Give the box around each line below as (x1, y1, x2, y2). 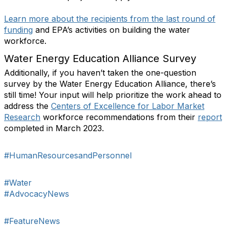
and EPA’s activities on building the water (33, 25, 190, 35)
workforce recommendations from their (40, 112, 198, 123)
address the (4, 101, 51, 111)
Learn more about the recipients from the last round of (4, 14, 215, 24)
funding (4, 25, 33, 35)
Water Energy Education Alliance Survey (4, 52, 196, 65)
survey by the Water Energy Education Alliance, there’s (4, 79, 216, 89)
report (198, 112, 222, 123)
